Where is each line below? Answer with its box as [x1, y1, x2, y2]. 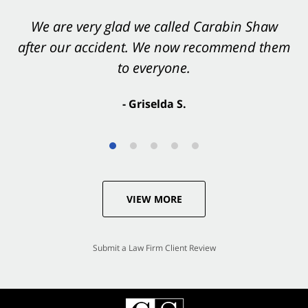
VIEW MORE [126, 192, 182, 206]
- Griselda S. [122, 96, 186, 111]
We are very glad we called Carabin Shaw [30, 16, 278, 36]
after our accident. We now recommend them [18, 37, 290, 56]
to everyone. [118, 58, 190, 77]
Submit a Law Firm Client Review [92, 241, 216, 254]
